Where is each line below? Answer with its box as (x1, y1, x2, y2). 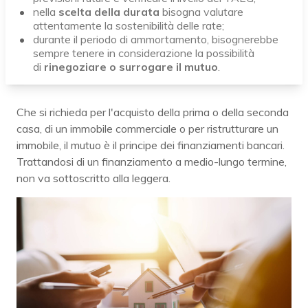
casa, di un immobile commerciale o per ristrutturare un (16, 122, 278, 135)
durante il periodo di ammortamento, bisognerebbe (33, 32, 278, 46)
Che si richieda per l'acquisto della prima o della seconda (16, 105, 289, 119)
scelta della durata (58, 5, 162, 19)
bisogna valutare (162, 5, 243, 19)
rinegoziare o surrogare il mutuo (44, 60, 218, 74)
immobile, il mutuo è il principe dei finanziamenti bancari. (16, 138, 285, 152)
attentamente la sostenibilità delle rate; (33, 19, 224, 32)
